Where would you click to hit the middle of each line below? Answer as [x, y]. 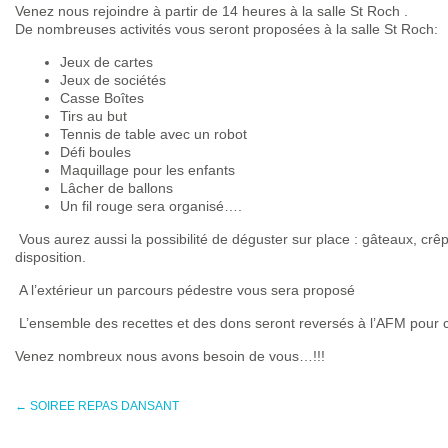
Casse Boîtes [102, 98]
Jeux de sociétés [113, 80]
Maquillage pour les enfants [147, 170]
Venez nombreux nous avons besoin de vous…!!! [170, 356]
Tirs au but [93, 116]
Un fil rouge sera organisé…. [151, 206]
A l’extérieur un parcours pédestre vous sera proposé [185, 290]
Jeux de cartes [106, 62]
